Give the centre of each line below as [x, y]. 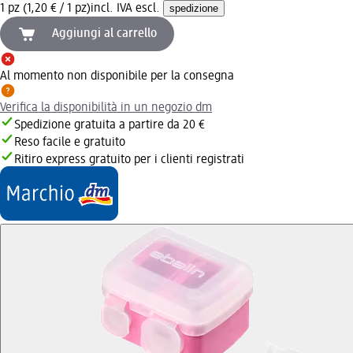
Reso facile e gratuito [70, 142]
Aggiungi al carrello [104, 33]
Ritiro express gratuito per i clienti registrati [129, 160]
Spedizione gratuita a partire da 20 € [110, 125]
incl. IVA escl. [127, 8]
